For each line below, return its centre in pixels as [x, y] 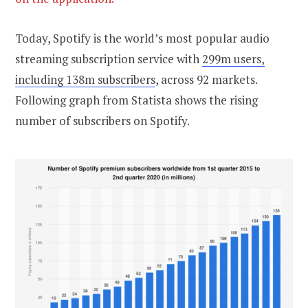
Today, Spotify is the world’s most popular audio [142, 38]
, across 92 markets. [206, 79]
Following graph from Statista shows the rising [136, 100]
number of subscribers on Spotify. [102, 120]
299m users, [233, 58]
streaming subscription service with [109, 58]
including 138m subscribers [85, 79]
